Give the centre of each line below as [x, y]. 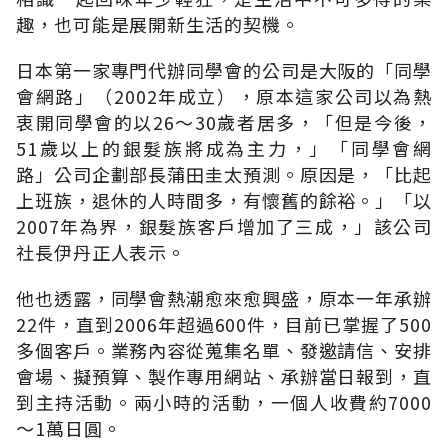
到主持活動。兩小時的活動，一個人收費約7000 [224, 401]
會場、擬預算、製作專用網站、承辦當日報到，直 [224, 375]
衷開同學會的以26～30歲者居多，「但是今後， [224, 121]
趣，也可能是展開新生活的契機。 [158, 23]
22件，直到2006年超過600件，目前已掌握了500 [224, 323]
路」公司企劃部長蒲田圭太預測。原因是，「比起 [224, 173]
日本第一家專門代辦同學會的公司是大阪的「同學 [224, 69]
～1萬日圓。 [69, 427]
